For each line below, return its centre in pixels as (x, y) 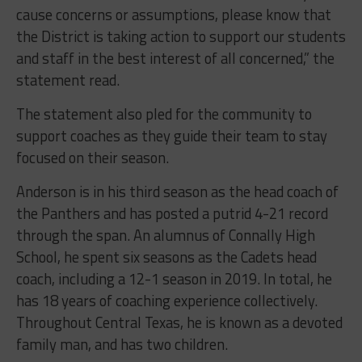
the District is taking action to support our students (181, 36)
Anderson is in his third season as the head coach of (177, 191)
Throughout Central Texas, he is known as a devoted (179, 322)
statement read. (67, 80)
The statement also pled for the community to (164, 114)
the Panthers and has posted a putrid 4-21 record (172, 213)
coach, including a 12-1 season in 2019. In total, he (174, 278)
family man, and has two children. (122, 344)
